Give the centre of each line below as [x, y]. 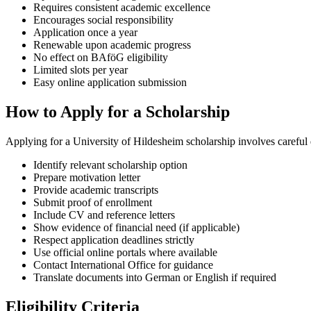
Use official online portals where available [125, 252]
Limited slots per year [81, 70]
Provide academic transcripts [96, 190]
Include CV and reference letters [104, 215]
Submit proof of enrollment [93, 202]
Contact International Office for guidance [123, 264]
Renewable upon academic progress [112, 45]
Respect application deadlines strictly [114, 239]
